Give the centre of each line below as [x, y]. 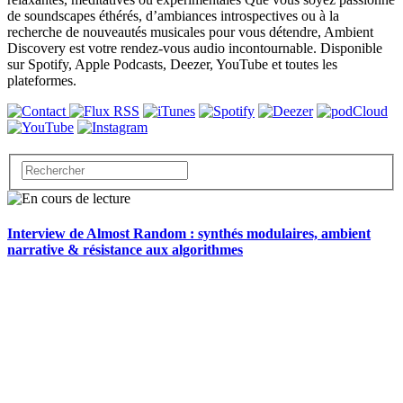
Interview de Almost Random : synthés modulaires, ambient [189, 234]
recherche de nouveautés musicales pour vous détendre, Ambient [190, 32]
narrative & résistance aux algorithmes [125, 250]
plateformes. [42, 81]
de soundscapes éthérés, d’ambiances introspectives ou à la [173, 16]
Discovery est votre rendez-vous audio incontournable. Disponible [195, 49]
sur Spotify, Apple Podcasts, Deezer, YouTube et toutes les [172, 65]
